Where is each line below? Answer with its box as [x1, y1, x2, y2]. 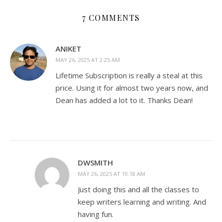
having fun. [78, 209, 113, 219]
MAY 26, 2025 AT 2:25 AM [55, 56, 120, 63]
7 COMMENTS [82, 12, 140, 23]
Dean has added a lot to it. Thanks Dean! [55, 95, 193, 105]
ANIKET [55, 44, 81, 54]
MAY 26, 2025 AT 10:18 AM [78, 170, 145, 177]
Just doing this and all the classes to [78, 184, 199, 194]
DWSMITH [78, 158, 113, 167]
